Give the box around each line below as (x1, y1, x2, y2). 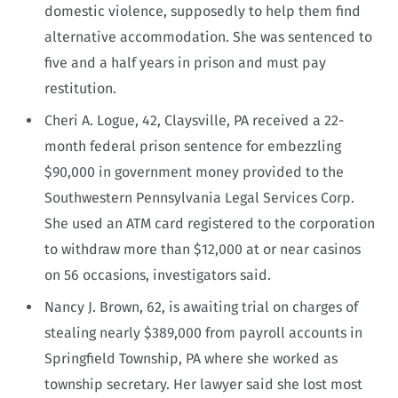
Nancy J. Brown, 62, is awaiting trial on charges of (44, 298, 358, 315)
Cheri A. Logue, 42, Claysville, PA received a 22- (44, 111, 344, 129)
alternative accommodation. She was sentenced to (44, 28, 372, 45)
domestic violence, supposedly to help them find (44, 2, 361, 20)
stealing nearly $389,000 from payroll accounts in (44, 323, 362, 341)
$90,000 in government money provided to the (44, 163, 344, 180)
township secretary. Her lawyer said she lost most (44, 375, 362, 393)
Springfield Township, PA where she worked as (44, 349, 338, 367)
